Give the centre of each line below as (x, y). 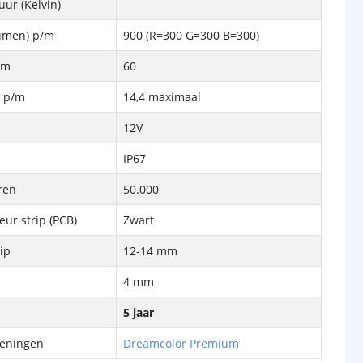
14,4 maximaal (162, 97)
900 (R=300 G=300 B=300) (192, 35)
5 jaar (139, 312)
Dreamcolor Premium (181, 343)
